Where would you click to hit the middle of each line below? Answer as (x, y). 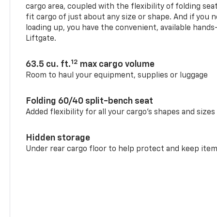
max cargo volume (116, 65)
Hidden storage (58, 138)
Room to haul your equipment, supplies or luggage (117, 76)
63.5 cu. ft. (48, 65)
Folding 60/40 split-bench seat (90, 101)
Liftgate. (41, 39)
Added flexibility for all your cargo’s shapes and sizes (121, 113)
